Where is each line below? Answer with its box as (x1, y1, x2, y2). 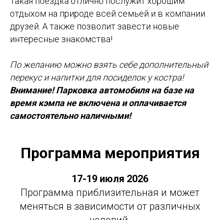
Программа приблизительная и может (21, 187, 199, 199)
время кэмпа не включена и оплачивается (10, 98, 186, 109)
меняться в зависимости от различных (20, 200, 200, 213)
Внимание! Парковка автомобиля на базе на (10, 85, 194, 96)
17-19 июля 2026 (72, 173, 148, 185)
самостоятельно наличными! (10, 110, 131, 121)
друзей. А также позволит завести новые (10, 21, 179, 32)
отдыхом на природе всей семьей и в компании (10, 8, 205, 19)
